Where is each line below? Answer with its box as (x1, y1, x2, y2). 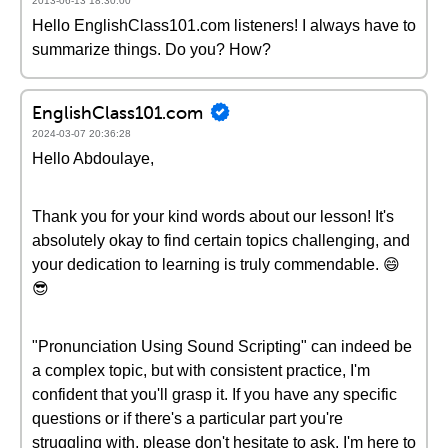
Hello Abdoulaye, (32, 150, 154, 167)
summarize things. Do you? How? (32, 41, 271, 58)
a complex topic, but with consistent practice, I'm (32, 362, 370, 379)
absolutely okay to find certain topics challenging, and (32, 232, 410, 249)
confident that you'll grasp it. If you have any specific (32, 386, 397, 403)
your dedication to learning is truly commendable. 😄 (32, 256, 400, 273)
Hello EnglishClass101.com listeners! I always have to (32, 17, 416, 34)
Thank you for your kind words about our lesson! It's (32, 208, 394, 225)
